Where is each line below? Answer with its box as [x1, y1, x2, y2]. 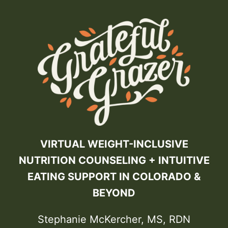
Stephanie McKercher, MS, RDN [38, 213, 190, 226]
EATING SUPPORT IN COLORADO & [27, 170, 201, 183]
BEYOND [93, 187, 135, 199]
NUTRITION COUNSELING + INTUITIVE [18, 154, 210, 167]
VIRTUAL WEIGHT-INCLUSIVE [40, 138, 188, 151]
